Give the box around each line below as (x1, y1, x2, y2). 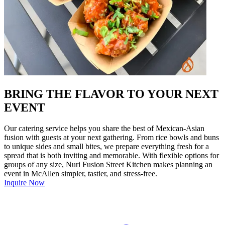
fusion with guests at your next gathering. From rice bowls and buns (4, 133, 219, 142)
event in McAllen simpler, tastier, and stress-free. (4, 169, 157, 178)
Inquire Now (4, 178, 45, 187)
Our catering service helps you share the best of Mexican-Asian (4, 124, 204, 133)
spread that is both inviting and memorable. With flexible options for (4, 151, 219, 160)
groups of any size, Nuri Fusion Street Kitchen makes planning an (4, 160, 212, 169)
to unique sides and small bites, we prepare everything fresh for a (4, 142, 209, 151)
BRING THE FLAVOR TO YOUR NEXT (4, 87, 218, 100)
